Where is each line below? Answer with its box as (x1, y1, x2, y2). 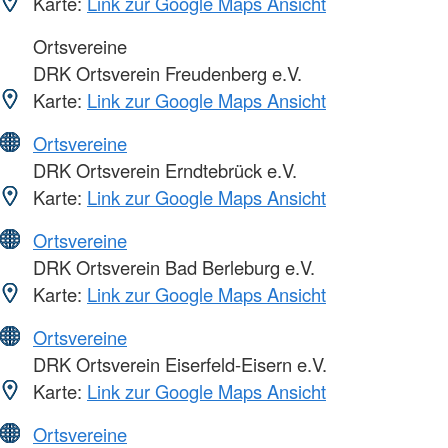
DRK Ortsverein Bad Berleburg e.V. (28, 254, 315, 281)
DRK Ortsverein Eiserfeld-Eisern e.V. (28, 351, 327, 378)
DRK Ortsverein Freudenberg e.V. (28, 60, 302, 87)
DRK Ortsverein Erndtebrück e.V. (28, 157, 297, 184)
